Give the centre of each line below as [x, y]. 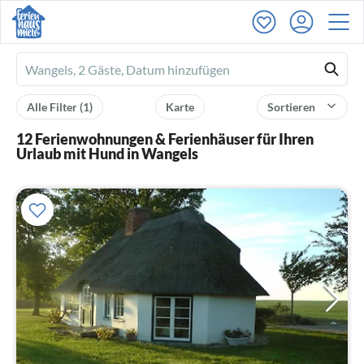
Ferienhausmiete [72, 70]
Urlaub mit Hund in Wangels [107, 154]
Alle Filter [53, 107]
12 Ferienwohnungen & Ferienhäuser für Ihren [165, 139]
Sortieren [292, 107]
